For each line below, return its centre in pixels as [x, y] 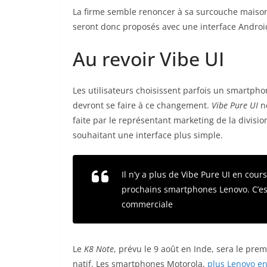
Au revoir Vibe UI [148, 59]
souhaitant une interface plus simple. [148, 135]
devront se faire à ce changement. [142, 105]
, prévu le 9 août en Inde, [164, 249]
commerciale [147, 204]
